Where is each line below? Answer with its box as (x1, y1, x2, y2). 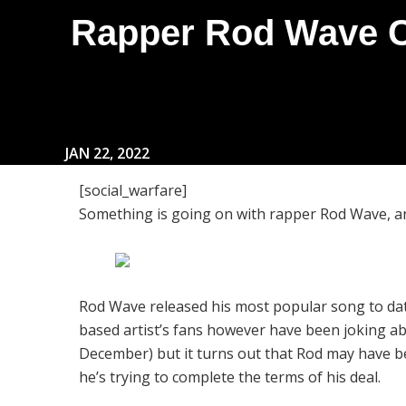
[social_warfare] (79, 180, 187, 201)
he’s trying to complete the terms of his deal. (79, 367, 381, 388)
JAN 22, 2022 (65, 143, 150, 164)
